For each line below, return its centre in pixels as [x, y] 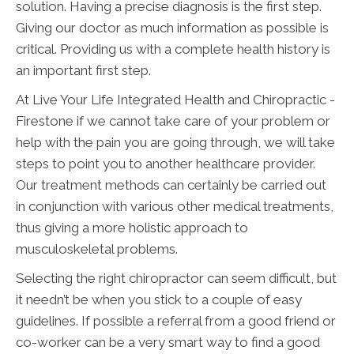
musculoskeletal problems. [97, 249]
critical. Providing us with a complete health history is [173, 49]
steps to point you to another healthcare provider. [166, 164]
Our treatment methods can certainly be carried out [171, 185]
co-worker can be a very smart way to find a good [168, 343]
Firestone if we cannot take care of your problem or [173, 121]
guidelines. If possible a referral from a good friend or [176, 321]
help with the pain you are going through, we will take [175, 143]
